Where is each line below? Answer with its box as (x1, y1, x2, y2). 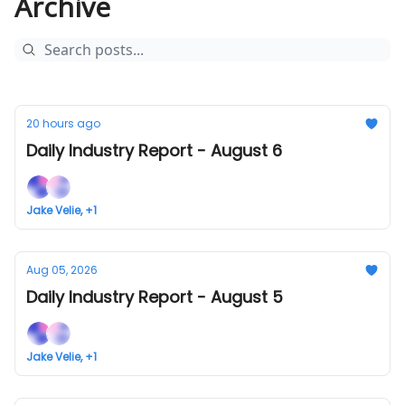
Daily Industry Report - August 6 (26, 139, 282, 162)
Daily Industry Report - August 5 (26, 286, 283, 308)
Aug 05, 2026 (26, 262, 98, 278)
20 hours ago (26, 116, 100, 131)
